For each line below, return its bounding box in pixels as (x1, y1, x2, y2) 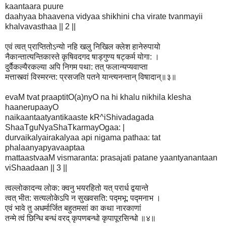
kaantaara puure (5, 2, 64, 11)
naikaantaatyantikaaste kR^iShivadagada (5, 112, 154, 122)
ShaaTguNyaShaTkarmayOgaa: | (5, 123, 125, 132)
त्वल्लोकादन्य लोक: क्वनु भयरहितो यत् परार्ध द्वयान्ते (5, 183, 148, 192)
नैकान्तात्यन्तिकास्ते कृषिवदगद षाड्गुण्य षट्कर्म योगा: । (5, 52, 159, 61)
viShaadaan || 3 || (5, 163, 67, 172)
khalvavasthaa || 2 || (5, 22, 76, 31)
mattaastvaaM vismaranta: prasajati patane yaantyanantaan (5, 153, 217, 162)
